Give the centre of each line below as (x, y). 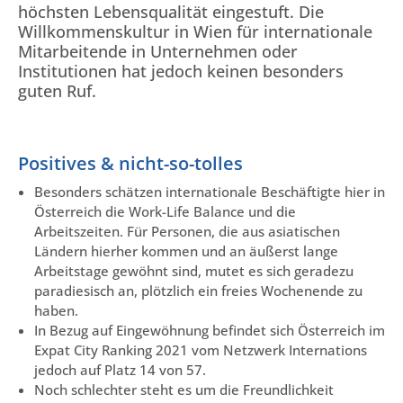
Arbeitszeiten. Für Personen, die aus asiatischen (187, 232)
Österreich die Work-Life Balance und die (165, 212)
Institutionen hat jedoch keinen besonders (181, 71)
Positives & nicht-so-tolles (130, 164)
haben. (56, 311)
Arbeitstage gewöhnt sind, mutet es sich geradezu (194, 271)
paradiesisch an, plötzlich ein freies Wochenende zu (198, 291)
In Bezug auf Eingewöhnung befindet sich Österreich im (210, 331)
